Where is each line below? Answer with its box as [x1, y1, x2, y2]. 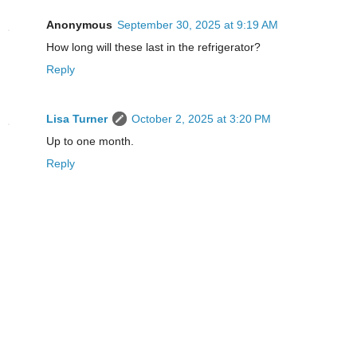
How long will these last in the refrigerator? [46, 41, 261, 54]
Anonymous [46, 18, 112, 32]
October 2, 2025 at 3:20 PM [131, 112, 271, 126]
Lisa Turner [46, 112, 108, 126]
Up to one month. [46, 135, 134, 148]
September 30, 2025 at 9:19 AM [117, 18, 278, 32]
